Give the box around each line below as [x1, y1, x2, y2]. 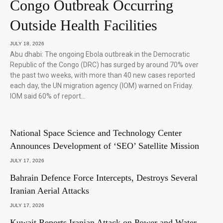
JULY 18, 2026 [10, 41, 44, 47]
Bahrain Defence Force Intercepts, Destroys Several [10, 173, 198, 183]
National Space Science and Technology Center [10, 128, 182, 138]
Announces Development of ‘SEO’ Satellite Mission [10, 141, 199, 151]
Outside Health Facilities [10, 17, 157, 34]
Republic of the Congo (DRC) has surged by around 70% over [10, 61, 199, 69]
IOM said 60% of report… [10, 92, 86, 101]
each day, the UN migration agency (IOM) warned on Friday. [10, 82, 193, 90]
